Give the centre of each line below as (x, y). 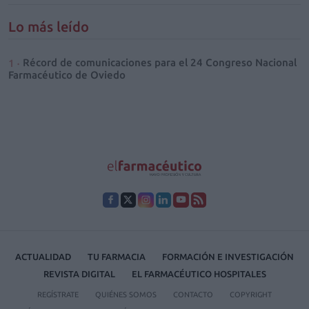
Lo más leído (49, 26)
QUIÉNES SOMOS (126, 295)
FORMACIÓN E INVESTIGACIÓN (228, 257)
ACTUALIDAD (43, 257)
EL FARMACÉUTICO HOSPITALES (199, 274)
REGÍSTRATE (58, 295)
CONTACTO (193, 295)
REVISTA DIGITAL (79, 274)
